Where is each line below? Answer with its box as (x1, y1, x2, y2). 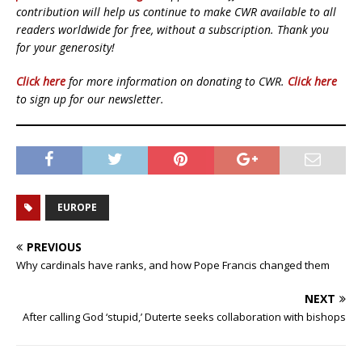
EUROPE (57, 200, 97, 215)
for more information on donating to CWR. (65, 74, 288, 90)
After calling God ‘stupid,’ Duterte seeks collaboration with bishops (23, 309, 346, 325)
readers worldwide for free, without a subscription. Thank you (16, 22, 329, 38)
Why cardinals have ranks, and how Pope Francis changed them (16, 258, 330, 273)
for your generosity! (16, 40, 115, 56)
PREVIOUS (27, 239, 82, 255)
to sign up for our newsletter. (16, 91, 164, 107)
